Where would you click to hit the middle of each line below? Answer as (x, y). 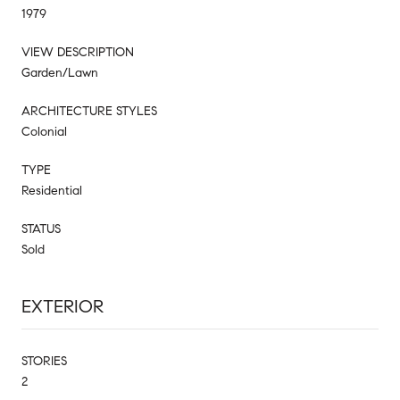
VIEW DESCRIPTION (78, 52)
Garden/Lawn (60, 72)
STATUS (41, 229)
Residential (52, 190)
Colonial (44, 131)
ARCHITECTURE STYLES (89, 111)
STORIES (44, 361)
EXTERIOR (62, 306)
